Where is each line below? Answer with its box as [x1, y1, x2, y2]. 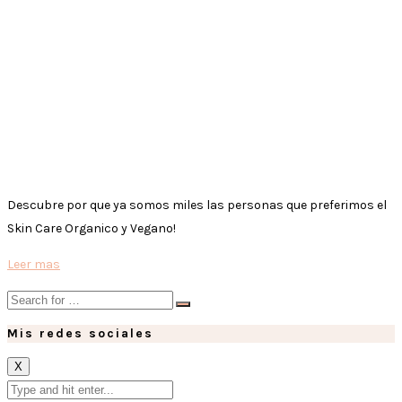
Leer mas [7, 256, 60, 272]
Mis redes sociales [7, 325, 153, 341]
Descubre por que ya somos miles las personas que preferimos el [7, 197, 387, 213]
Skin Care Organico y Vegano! [7, 220, 176, 236]
